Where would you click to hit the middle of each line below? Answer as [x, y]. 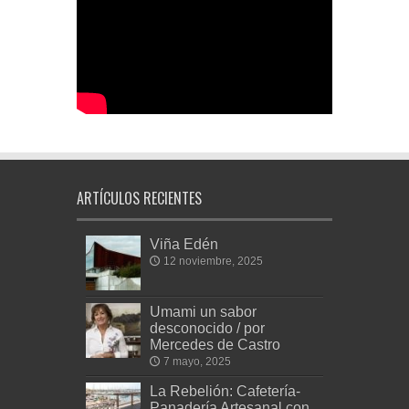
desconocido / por [207, 328]
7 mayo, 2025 [197, 362]
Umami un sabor [203, 311]
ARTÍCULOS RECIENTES [139, 198]
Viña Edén [184, 244]
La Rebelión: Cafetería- [225, 391]
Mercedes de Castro [215, 344]
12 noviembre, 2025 [213, 261]
